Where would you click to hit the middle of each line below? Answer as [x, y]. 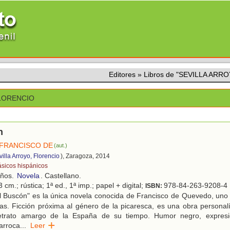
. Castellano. [61, 176]
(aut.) [61, 146]
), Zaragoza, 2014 [85, 156]
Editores [122, 74]
